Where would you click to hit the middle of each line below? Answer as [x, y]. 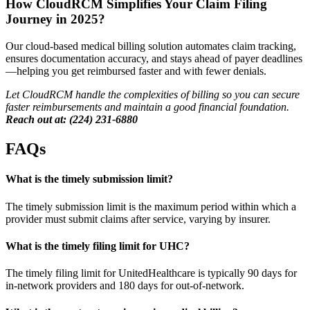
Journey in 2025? [55, 19]
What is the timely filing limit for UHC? [98, 246]
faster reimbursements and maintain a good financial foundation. [147, 107]
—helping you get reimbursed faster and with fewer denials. [136, 71]
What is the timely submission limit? [89, 179]
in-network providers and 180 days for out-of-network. [125, 286]
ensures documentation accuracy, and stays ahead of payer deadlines [154, 59]
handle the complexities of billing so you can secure [188, 95]
